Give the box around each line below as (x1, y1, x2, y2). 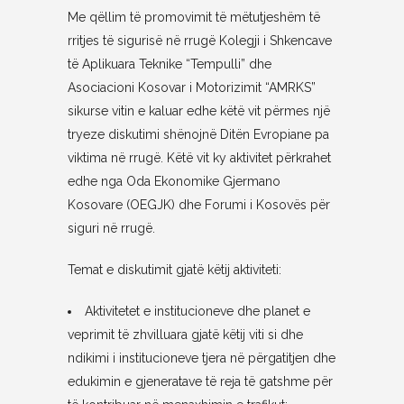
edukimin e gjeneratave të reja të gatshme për (67, 374, 333, 389)
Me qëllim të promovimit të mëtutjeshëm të (67, 10, 320, 24)
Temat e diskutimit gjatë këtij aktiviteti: (67, 262, 281, 277)
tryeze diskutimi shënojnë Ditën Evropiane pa (67, 127, 329, 142)
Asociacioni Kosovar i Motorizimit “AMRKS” (67, 80, 316, 95)
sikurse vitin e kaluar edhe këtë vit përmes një (67, 104, 330, 118)
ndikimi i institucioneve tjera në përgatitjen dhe (67, 351, 335, 365)
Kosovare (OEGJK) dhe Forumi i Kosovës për (67, 197, 330, 212)
